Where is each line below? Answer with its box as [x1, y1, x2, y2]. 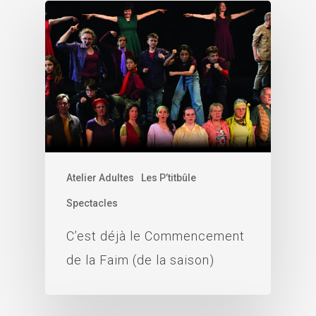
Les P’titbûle [141, 171, 196, 183]
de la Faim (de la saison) [66, 252, 214, 267]
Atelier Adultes [66, 171, 134, 183]
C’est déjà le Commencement [66, 228, 245, 243]
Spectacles [66, 197, 118, 209]
